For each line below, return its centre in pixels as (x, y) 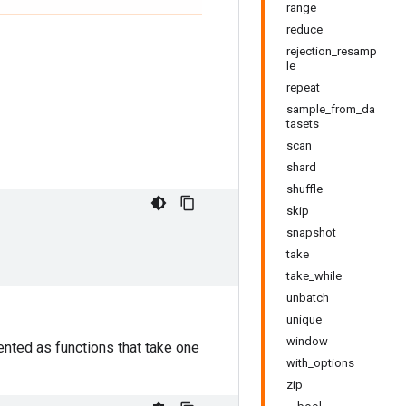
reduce (304, 29)
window (307, 341)
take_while (314, 276)
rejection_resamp (332, 51)
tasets (303, 124)
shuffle (304, 189)
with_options (320, 363)
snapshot (311, 232)
